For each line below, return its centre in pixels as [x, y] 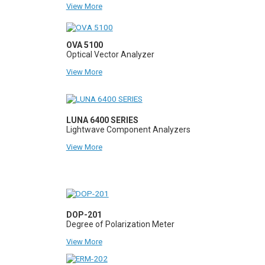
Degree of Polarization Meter [120, 224]
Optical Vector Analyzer [110, 54]
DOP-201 [84, 214]
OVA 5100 [84, 45]
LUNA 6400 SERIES [102, 120]
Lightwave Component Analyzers [128, 129]
